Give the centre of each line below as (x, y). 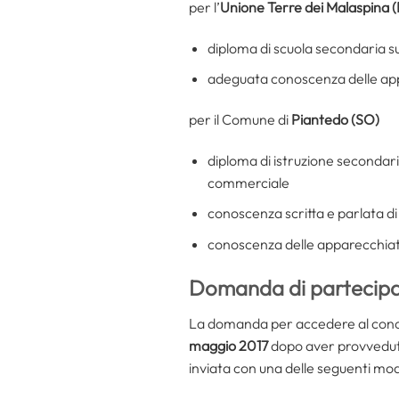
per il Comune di (240, 120)
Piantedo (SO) (335, 120)
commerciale (248, 182)
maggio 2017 (228, 345)
